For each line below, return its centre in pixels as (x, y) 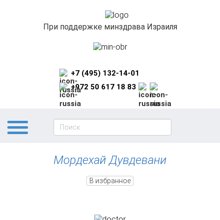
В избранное (110, 180)
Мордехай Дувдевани (110, 160)
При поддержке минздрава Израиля (110, 27)
